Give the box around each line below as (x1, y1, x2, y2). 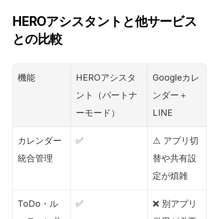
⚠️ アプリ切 (153, 135, 198, 146)
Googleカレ (153, 72, 199, 83)
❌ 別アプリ (153, 198, 197, 209)
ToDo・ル (18, 198, 58, 209)
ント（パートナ (76, 90, 137, 101)
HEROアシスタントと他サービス (12, 14, 197, 29)
